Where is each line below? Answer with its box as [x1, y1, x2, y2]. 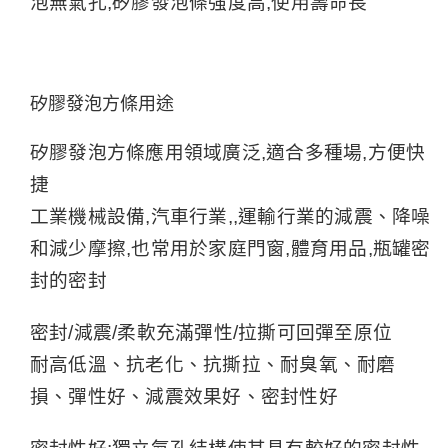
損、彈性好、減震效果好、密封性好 [29, 386, 338, 408]
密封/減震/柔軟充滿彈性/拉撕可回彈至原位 [29, 322, 393, 344]
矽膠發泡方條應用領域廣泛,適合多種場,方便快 [29, 142, 426, 164]
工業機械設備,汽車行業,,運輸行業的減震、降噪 [29, 206, 431, 228]
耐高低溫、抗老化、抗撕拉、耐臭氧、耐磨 [29, 354, 396, 376]
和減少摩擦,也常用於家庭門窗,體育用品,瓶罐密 [29, 238, 431, 260]
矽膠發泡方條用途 [29, 93, 174, 114]
